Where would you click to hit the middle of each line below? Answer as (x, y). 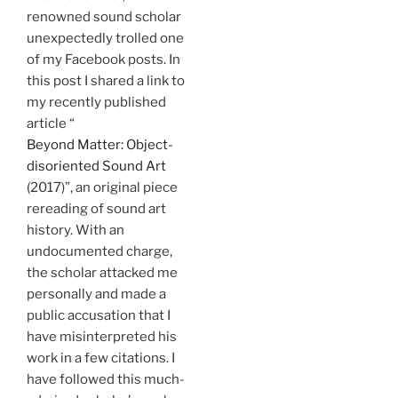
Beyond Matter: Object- (100, 144)
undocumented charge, (99, 251)
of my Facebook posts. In (103, 59)
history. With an (76, 230)
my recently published (96, 102)
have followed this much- (106, 379)
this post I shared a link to (106, 80)
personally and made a (96, 294)
